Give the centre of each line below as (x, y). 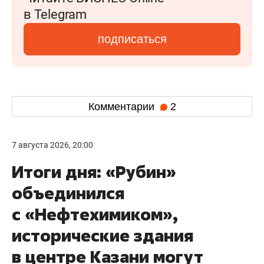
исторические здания (103, 235)
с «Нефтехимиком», (95, 214)
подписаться (132, 39)
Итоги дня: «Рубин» (94, 172)
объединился (68, 193)
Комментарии (123, 106)
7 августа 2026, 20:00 (52, 145)
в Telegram (55, 14)
